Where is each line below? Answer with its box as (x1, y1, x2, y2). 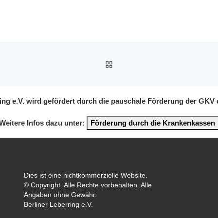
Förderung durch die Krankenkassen (91, 118, 215, 127)
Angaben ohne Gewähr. (24, 191, 97, 199)
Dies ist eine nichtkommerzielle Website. (24, 172, 147, 180)
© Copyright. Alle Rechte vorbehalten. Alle (24, 182, 152, 189)
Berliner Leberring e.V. (24, 201, 93, 209)
